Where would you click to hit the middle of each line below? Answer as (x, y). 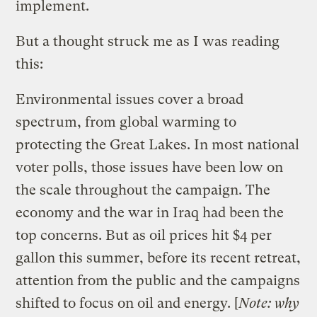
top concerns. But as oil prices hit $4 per (144, 235)
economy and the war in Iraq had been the (150, 212)
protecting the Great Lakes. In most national (158, 144)
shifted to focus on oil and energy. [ (127, 303)
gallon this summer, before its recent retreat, (158, 258)
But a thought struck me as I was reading (148, 41)
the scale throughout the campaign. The (143, 190)
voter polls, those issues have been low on (150, 167)
